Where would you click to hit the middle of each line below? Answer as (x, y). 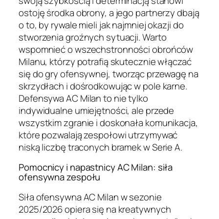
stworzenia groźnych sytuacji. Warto (93, 37)
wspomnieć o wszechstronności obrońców (106, 49)
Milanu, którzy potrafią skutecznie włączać (105, 61)
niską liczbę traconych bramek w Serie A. (100, 147)
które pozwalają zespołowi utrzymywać (98, 135)
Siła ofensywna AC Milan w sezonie (90, 197)
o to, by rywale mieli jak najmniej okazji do (101, 25)
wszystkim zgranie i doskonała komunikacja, (108, 122)
